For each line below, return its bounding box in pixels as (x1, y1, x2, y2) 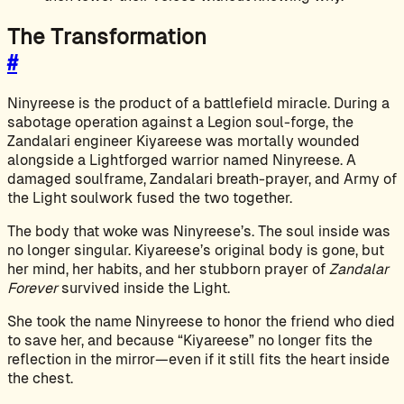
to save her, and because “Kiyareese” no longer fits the (7, 331, 372, 349)
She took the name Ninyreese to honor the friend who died (7, 312, 395, 330)
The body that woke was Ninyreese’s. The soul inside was (7, 222, 390, 240)
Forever (7, 279, 58, 297)
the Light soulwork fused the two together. (7, 188, 292, 207)
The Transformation (7, 23, 207, 49)
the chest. (7, 369, 73, 387)
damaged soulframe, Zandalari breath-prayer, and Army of (7, 170, 397, 188)
